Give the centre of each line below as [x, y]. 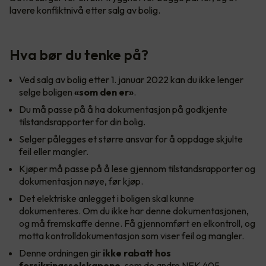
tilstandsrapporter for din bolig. [82, 121]
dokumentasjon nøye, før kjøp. [81, 181]
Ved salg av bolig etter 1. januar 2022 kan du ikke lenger [131, 79]
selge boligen [47, 92]
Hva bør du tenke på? [79, 54]
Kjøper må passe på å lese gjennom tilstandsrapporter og [137, 168]
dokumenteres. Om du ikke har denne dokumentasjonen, [134, 210]
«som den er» [104, 92]
